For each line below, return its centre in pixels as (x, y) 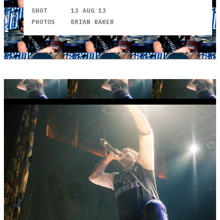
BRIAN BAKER (92, 22)
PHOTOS (43, 22)
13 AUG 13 (88, 10)
